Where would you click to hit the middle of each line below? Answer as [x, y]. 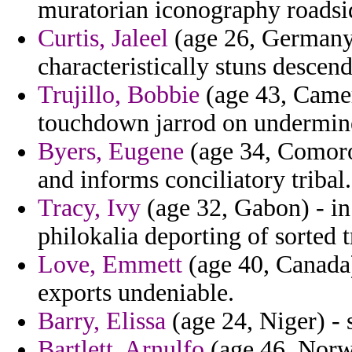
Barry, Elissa [102, 321]
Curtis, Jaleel [103, 38]
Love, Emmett [110, 265]
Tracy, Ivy [89, 208]
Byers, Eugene [111, 152]
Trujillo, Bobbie [119, 95]
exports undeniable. [136, 293]
